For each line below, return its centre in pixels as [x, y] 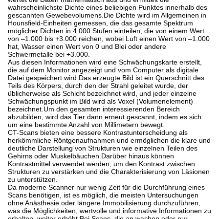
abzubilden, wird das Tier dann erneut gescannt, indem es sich [105, 117]
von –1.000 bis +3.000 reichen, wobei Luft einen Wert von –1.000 [109, 39]
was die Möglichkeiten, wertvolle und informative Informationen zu [109, 211]
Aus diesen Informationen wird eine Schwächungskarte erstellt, [105, 62]
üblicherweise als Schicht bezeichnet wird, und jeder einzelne [102, 93]
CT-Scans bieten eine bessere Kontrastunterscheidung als [98, 132]
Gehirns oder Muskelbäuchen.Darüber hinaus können [91, 156]
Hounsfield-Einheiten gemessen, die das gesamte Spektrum [100, 23]
